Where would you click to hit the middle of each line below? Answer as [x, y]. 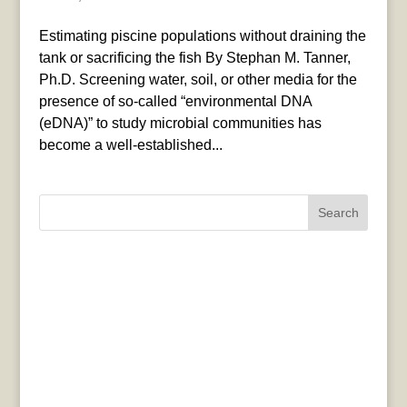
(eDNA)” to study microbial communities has [180, 124]
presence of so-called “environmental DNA [175, 102]
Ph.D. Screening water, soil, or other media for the [198, 80]
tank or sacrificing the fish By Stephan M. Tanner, [194, 58]
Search [338, 213]
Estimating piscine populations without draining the [202, 36]
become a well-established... [130, 145]
